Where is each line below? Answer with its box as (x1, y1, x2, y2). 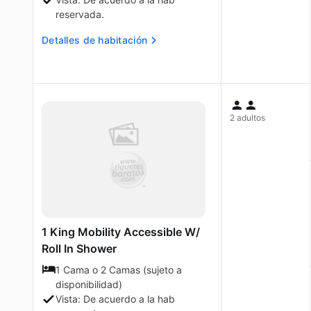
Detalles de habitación (42, 34, 148, 46)
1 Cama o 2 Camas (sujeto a (56, 264, 182, 276)
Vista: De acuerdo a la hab (56, 293, 175, 305)
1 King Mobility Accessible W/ (42, 225, 200, 239)
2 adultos (230, 112, 265, 123)
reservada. (56, 8, 104, 20)
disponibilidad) (56, 278, 122, 290)
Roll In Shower (42, 242, 117, 255)
